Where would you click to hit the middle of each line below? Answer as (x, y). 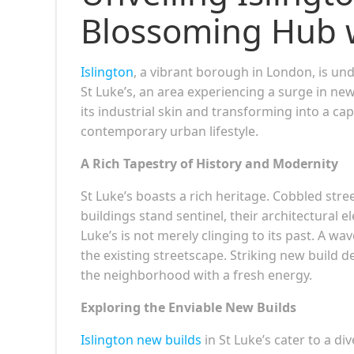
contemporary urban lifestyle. (169, 131)
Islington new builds (141, 339)
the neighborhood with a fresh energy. (196, 275)
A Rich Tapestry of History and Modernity (209, 163)
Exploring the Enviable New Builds (188, 307)
